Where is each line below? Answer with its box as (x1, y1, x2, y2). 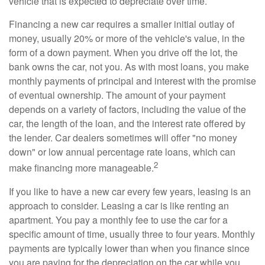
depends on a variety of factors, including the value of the (9, 102, 246, 117)
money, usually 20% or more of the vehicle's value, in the (9, 31, 245, 46)
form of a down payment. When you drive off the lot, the (9, 46, 238, 60)
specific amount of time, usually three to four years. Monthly (9, 227, 255, 241)
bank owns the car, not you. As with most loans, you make (9, 60, 249, 74)
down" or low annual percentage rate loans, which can (9, 145, 235, 159)
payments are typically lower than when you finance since (9, 241, 250, 255)
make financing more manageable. (9, 161, 154, 175)
